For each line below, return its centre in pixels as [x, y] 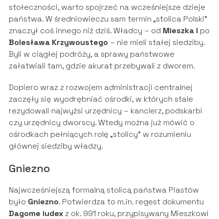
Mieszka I [180, 31]
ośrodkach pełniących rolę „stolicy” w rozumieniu [100, 134]
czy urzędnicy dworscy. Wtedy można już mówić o [101, 123]
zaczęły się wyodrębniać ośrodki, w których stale [101, 99]
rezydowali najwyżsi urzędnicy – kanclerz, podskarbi [105, 111]
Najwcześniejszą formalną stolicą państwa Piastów [104, 190]
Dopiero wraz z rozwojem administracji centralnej [100, 88]
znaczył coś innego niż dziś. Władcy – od [86, 31]
